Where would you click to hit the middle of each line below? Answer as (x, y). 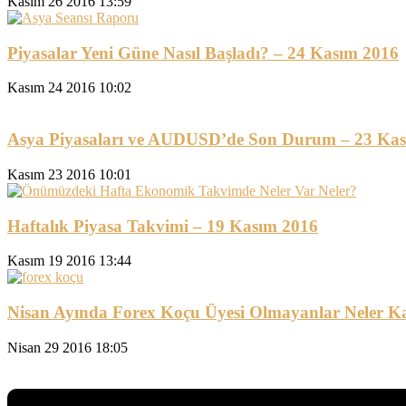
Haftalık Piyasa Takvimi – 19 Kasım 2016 (163, 226)
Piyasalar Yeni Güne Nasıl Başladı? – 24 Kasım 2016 (203, 53)
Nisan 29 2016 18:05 (68, 347)
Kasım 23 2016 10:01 (69, 174)
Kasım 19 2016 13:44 (69, 261)
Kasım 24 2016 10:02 (69, 88)
